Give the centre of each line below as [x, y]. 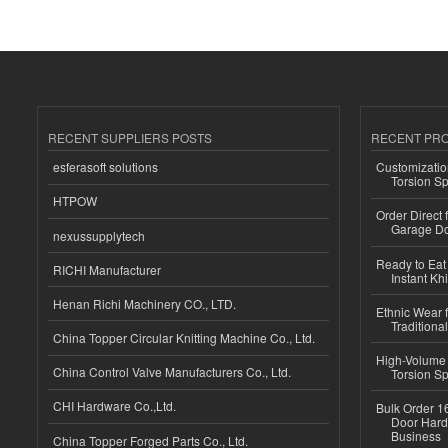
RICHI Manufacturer [107, 269]
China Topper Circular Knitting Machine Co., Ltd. [184, 338]
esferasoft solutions [105, 167]
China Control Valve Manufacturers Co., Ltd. [172, 372]
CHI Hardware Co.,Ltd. [114, 406]
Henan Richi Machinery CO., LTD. [144, 303]
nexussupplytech [99, 235]
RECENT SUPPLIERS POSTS [130, 137]
